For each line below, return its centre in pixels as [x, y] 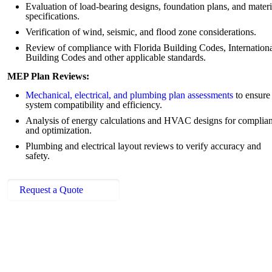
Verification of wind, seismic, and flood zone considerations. [141, 32]
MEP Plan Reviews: [48, 76]
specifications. [53, 16]
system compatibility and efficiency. [94, 105]
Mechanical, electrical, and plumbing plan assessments [129, 95]
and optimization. [59, 131]
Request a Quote [51, 190]
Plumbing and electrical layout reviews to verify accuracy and [143, 146]
